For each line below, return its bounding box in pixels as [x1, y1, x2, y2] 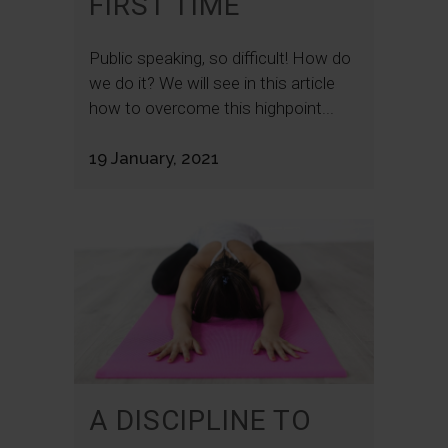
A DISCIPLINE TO [89, 404, 312, 437]
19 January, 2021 [89, 148, 219, 169]
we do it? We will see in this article [89, 73, 335, 94]
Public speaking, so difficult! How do [89, 48, 351, 69]
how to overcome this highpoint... [89, 98, 334, 119]
